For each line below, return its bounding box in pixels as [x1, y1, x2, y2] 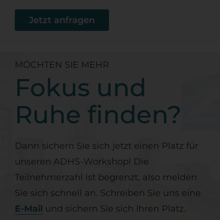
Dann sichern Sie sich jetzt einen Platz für [14, 140, 198, 152]
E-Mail [14, 203, 43, 215]
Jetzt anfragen [28, 14, 95, 26]
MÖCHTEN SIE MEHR [14, 59, 109, 71]
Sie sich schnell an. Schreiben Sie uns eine [14, 188, 201, 199]
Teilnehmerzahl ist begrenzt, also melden [14, 172, 197, 183]
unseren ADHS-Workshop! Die [14, 156, 149, 167]
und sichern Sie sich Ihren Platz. [42, 203, 186, 215]
